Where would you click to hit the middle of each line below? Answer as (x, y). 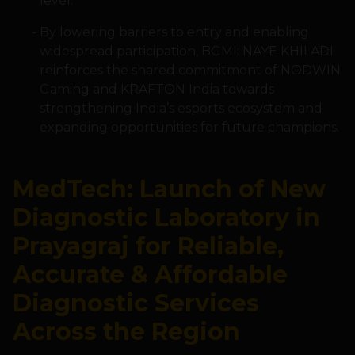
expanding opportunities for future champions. (189, 128)
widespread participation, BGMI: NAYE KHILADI (186, 52)
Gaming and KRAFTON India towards (157, 90)
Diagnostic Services (136, 303)
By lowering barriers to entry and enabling (174, 32)
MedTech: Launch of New (169, 189)
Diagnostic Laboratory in (166, 218)
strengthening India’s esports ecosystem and (181, 109)
